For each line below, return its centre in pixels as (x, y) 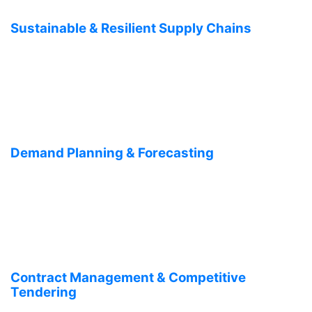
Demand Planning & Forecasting (112, 153)
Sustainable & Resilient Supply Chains (131, 28)
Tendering (44, 292)
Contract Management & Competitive (128, 278)
